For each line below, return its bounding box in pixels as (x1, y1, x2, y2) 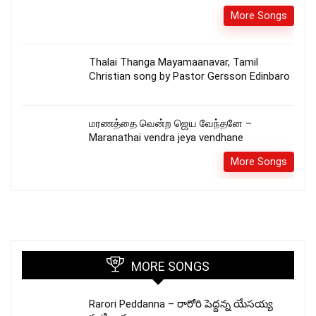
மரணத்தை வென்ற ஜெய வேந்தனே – (89, 116, 252, 130)
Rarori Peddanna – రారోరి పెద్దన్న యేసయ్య (89, 297, 273, 310)
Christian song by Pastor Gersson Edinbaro (89, 69, 290, 83)
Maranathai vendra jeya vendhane (89, 130, 243, 144)
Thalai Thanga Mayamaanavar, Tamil (89, 55, 258, 68)
